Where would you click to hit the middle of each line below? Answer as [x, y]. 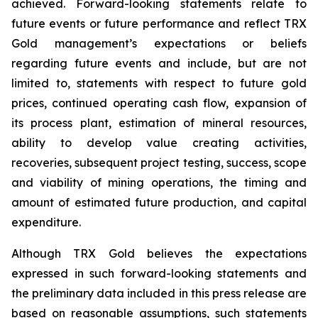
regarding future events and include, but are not [159, 63]
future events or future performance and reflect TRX [159, 23]
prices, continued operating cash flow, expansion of [159, 103]
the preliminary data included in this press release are [159, 293]
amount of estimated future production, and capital [159, 202]
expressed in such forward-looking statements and [159, 273]
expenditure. [46, 222]
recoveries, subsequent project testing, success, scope [159, 163]
